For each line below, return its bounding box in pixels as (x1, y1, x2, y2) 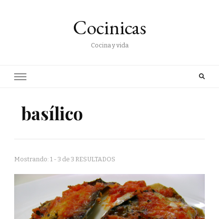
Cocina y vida (90, 42, 129, 49)
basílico (22, 102, 83, 125)
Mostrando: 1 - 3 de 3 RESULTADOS (14, 155, 115, 163)
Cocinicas (73, 15, 146, 40)
